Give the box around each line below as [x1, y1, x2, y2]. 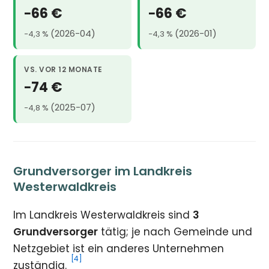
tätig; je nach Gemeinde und [98, 225, 253, 240]
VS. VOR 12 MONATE [24, 64, 103, 75]
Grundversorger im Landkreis [13, 163, 193, 180]
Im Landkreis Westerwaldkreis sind [13, 208, 193, 223]
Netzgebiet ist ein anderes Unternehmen [13, 241, 225, 256]
